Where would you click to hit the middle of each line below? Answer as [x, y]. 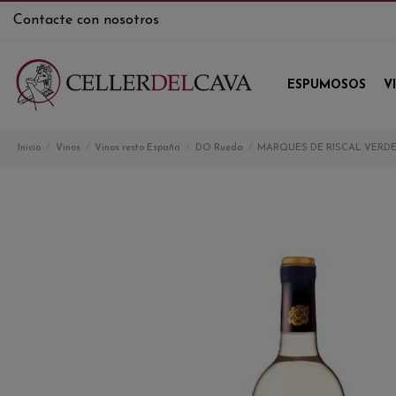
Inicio [29, 148]
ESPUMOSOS [327, 85]
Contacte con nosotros [86, 20]
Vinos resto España [138, 148]
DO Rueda [219, 148]
